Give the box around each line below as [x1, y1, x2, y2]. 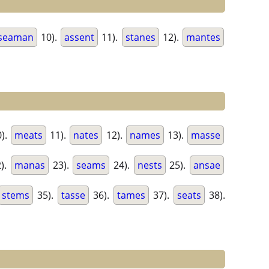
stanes [125, 31, 156, 44]
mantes [186, 31, 221, 44]
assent [64, 31, 95, 44]
